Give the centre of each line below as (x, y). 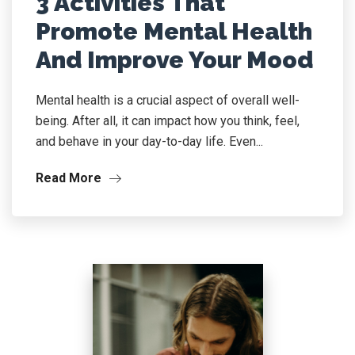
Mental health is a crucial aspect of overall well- (168, 100)
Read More (70, 178)
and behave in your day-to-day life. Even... (149, 141)
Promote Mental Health (174, 31)
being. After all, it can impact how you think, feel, (168, 121)
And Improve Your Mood (174, 60)
